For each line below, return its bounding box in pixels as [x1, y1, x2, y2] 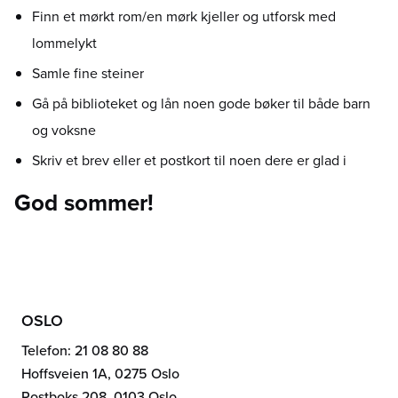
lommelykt [32, 33, 97, 53]
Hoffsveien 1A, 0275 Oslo [21, 363, 179, 384]
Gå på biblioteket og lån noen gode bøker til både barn [32, 93, 370, 114]
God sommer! [14, 186, 154, 219]
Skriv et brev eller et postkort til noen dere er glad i [32, 150, 346, 171]
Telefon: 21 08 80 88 [21, 340, 148, 361]
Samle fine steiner [32, 63, 144, 84]
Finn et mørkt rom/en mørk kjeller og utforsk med [32, 6, 336, 27]
